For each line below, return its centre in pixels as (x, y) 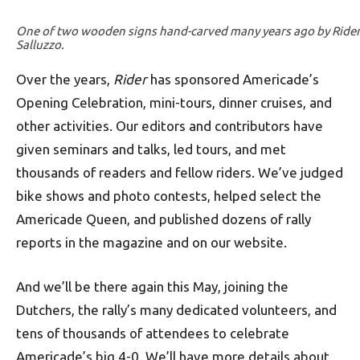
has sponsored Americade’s (233, 79)
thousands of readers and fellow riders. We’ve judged (180, 172)
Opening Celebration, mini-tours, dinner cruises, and (174, 102)
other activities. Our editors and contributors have (170, 126)
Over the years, (65, 79)
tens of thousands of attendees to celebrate (153, 333)
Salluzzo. (40, 45)
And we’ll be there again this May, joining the (152, 286)
